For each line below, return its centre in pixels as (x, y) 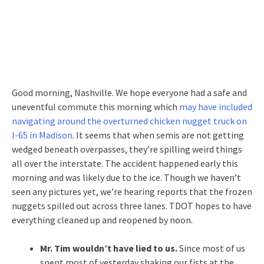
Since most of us (212, 248)
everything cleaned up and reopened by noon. (102, 220)
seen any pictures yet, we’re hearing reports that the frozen (132, 191)
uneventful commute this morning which (95, 106)
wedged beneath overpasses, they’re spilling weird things (127, 149)
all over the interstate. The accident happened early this (125, 163)
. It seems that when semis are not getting (158, 135)
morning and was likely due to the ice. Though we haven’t (126, 177)
